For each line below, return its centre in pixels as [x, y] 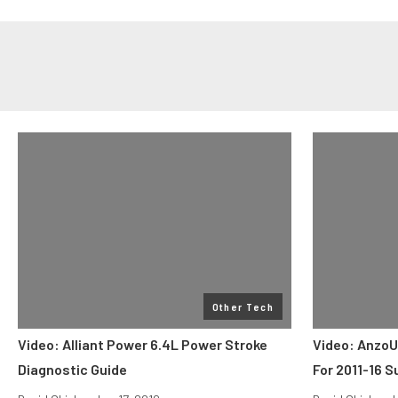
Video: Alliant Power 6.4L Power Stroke [143, 344]
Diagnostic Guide [72, 369]
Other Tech [243, 306]
